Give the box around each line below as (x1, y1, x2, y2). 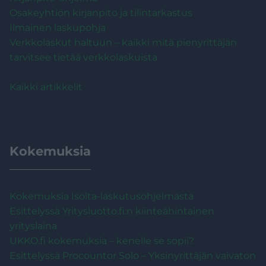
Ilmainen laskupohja (9, 21, 106, 33)
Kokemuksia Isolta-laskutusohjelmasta (9, 190, 194, 202)
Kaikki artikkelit (9, 81, 83, 93)
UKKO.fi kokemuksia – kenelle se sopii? (9, 235, 194, 246)
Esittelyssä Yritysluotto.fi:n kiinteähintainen (9, 205, 214, 217)
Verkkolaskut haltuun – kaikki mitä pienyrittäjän (9, 36, 237, 48)
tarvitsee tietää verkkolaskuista (9, 51, 157, 63)
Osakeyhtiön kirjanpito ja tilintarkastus (9, 7, 192, 18)
